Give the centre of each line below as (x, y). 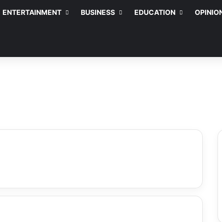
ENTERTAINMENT (32, 12)
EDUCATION (155, 12)
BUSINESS (98, 12)
